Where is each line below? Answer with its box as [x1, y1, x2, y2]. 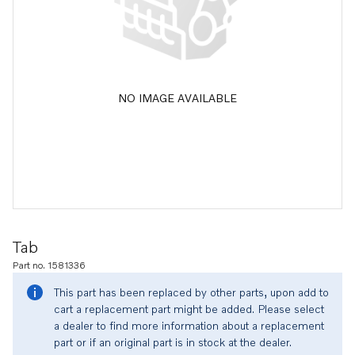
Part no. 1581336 [13, 259, 86, 271]
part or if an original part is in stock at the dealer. [54, 335, 292, 349]
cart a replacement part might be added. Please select [54, 302, 324, 315]
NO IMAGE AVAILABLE [118, 90, 237, 105]
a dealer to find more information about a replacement [54, 319, 324, 332]
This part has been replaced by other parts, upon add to [54, 285, 329, 299]
